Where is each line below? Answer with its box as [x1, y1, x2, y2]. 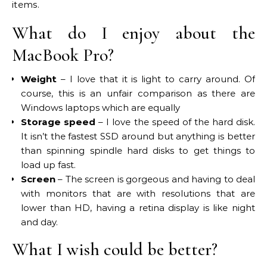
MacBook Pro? [12, 44, 114, 66]
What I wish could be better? [12, 238, 218, 260]
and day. [21, 216, 60, 228]
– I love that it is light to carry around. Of [57, 73, 255, 85]
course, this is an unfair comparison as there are [21, 88, 255, 99]
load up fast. [21, 159, 76, 170]
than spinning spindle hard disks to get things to [21, 145, 255, 156]
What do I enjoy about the [12, 22, 255, 44]
